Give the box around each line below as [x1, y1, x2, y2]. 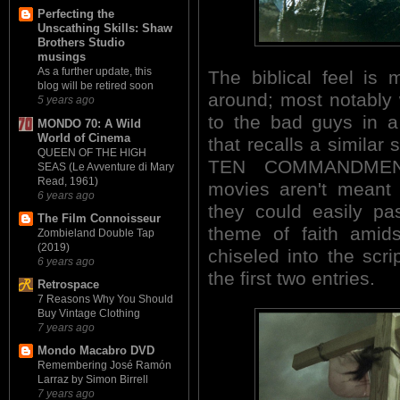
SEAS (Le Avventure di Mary [37, 160, 174, 173]
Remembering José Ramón [37, 359, 171, 372]
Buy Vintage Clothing [37, 307, 140, 321]
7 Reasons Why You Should [37, 293, 173, 306]
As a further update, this [37, 65, 152, 79]
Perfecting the [37, 7, 114, 21]
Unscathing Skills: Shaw [37, 21, 172, 36]
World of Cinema [37, 130, 130, 145]
